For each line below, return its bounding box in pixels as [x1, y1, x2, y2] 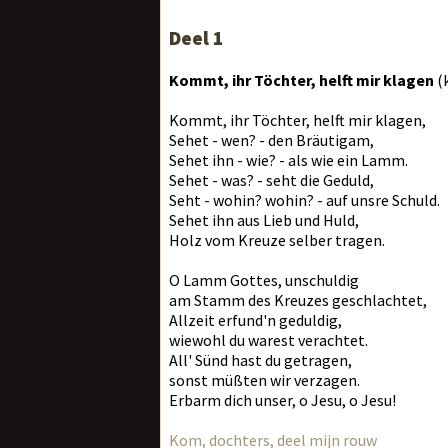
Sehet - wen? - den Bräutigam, [169, 130, 374, 150]
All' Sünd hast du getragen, [169, 350, 352, 370]
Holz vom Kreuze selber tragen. [169, 230, 385, 250]
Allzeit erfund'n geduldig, [169, 310, 342, 330]
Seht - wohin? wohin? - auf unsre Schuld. [169, 190, 440, 210]
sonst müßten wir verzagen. [169, 370, 360, 390]
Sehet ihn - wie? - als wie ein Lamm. [169, 150, 408, 170]
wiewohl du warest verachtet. [169, 330, 368, 350]
